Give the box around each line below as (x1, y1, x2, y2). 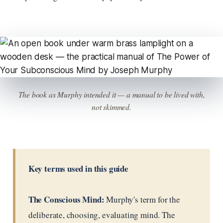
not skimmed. (92, 101, 131, 112)
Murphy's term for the (104, 193, 180, 205)
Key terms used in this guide (28, 162, 128, 175)
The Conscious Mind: (28, 193, 105, 206)
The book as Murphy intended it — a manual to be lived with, (18, 89, 205, 100)
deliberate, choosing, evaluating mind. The (28, 209, 175, 221)
